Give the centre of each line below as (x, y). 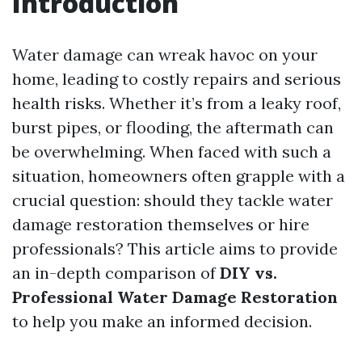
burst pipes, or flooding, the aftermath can (173, 127)
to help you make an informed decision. (162, 321)
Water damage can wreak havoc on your (165, 55)
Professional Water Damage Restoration (175, 297)
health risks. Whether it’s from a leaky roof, (177, 103)
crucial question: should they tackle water (173, 200)
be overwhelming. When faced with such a (172, 152)
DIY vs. (248, 273)
